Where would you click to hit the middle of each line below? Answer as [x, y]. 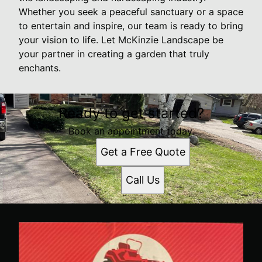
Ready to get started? [131, 113]
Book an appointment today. [131, 131]
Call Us [143, 180]
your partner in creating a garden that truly [114, 54]
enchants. [40, 68]
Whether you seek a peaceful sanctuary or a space [131, 11]
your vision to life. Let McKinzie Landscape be [121, 39]
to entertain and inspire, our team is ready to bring [131, 25]
